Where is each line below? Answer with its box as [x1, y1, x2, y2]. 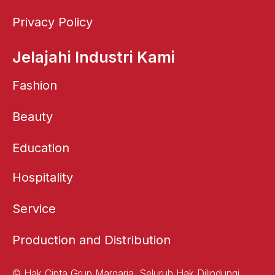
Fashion [12, 78, 57, 93]
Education [12, 141, 69, 155]
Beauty [12, 109, 53, 124]
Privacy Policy [12, 15, 93, 29]
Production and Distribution [12, 233, 171, 247]
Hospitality [12, 170, 73, 185]
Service [12, 201, 56, 216]
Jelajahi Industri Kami [12, 48, 175, 66]
